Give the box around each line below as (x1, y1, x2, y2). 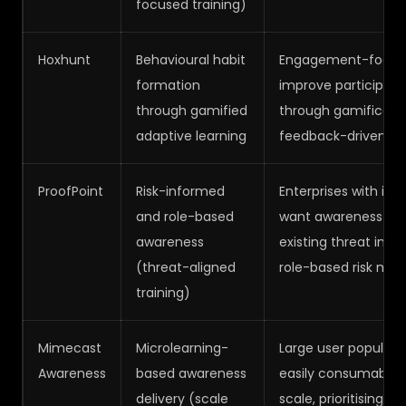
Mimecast (38, 339, 101, 357)
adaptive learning (136, 127, 246, 145)
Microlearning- (136, 339, 228, 357)
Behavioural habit (136, 51, 246, 69)
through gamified (136, 101, 247, 120)
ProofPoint (38, 182, 103, 200)
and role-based (136, 208, 234, 226)
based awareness (136, 364, 246, 382)
